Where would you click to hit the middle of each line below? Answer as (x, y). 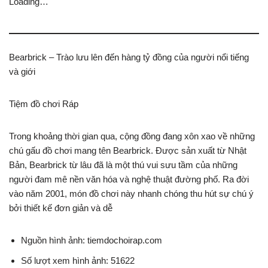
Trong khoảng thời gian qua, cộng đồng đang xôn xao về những (132, 136)
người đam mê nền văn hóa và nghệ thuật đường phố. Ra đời (129, 179)
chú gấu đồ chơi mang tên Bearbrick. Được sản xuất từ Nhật (128, 150)
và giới (22, 71)
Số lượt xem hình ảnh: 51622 (78, 261)
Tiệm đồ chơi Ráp (44, 104)
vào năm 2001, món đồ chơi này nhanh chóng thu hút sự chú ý (131, 194)
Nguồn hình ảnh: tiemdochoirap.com (92, 240)
